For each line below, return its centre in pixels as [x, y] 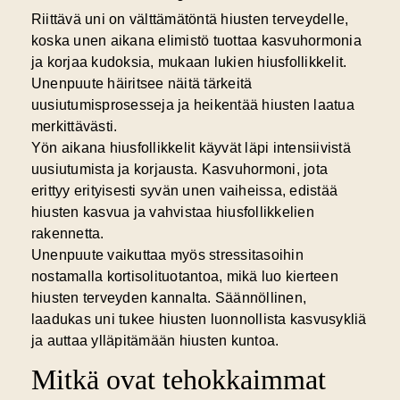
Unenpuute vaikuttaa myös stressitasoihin [167, 255]
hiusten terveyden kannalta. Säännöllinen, [169, 298]
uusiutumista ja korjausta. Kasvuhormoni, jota [179, 170]
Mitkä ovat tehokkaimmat [178, 380]
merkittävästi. [74, 127]
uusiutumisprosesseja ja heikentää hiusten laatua [192, 105]
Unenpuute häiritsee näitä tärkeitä [142, 84]
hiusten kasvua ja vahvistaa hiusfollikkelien [172, 212]
